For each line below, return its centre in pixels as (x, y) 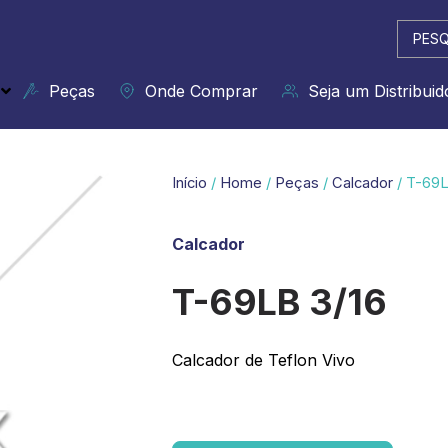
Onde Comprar (196, 91)
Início (189, 183)
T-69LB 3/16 (279, 301)
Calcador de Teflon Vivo (263, 359)
